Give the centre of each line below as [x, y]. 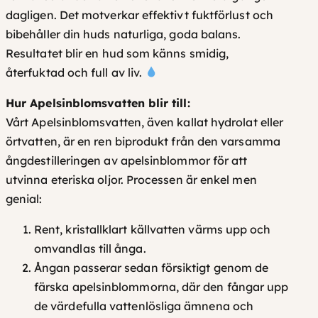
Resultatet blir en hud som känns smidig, [117, 53]
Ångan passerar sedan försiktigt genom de [152, 267]
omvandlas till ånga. [90, 248]
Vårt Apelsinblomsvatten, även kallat [108, 122]
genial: [24, 198]
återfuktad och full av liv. [76, 72]
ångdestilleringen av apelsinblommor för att [127, 160]
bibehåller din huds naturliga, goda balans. [124, 34]
